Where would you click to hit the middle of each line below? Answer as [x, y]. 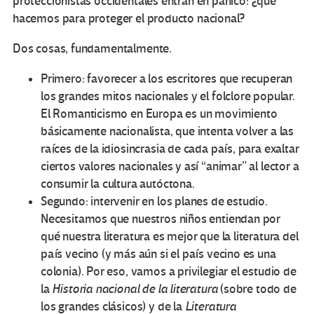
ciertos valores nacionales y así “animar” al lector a [170, 167]
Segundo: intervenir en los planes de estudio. [154, 202]
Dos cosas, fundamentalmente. [92, 49]
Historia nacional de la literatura [135, 289]
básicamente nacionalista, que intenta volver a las [168, 132]
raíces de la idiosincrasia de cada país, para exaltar [170, 149]
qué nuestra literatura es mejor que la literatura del [170, 237]
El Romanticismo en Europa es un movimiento [159, 114]
